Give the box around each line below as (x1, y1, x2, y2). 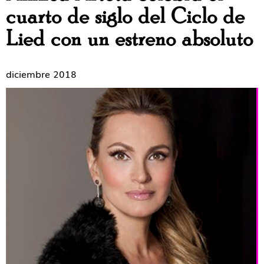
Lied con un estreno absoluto (6, 27, 253, 52)
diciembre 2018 (6, 67, 77, 81)
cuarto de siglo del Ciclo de (6, 4, 245, 29)
